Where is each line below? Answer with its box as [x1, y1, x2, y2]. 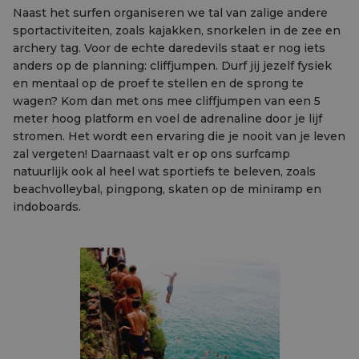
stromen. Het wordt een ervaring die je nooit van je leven [13, 129, 345, 143]
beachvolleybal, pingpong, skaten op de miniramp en [13, 182, 321, 196]
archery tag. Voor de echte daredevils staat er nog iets [13, 41, 325, 55]
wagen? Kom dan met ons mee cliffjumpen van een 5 [13, 94, 321, 108]
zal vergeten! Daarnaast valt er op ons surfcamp [13, 147, 290, 161]
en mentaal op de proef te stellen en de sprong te [13, 76, 304, 91]
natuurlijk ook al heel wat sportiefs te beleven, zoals [13, 164, 316, 179]
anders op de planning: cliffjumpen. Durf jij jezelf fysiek [13, 58, 332, 73]
